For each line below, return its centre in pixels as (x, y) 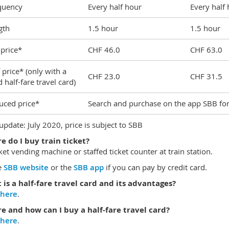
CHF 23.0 (104, 76)
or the (61, 167)
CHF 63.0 (206, 50)
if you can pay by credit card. (155, 167)
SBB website (26, 167)
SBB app (88, 167)
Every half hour (114, 7)
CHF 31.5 (206, 76)
